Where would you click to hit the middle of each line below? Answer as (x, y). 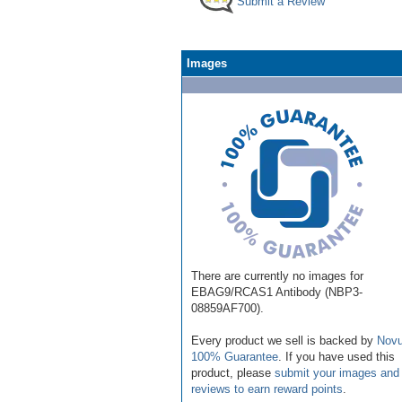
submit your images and (337, 372)
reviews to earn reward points (267, 389)
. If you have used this (336, 356)
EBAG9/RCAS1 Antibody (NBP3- (277, 292)
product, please (233, 372)
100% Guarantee (235, 356)
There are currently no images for (277, 275)
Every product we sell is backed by (284, 340)
